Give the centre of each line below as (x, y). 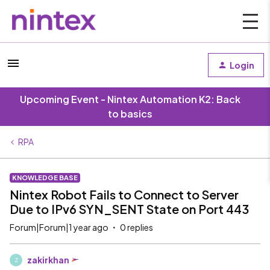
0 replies (137, 227)
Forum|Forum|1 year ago (59, 227)
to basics (130, 114)
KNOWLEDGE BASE (45, 177)
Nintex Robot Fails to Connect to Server (124, 194)
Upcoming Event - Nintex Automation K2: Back (130, 99)
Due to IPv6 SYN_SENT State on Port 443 (129, 209)
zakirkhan (48, 260)
